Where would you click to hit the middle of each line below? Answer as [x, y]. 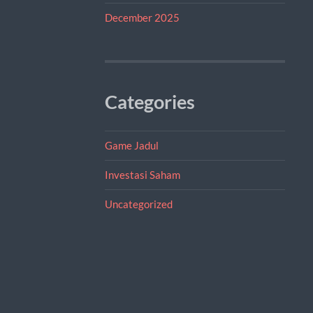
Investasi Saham [142, 174]
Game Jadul [131, 145]
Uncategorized [138, 204]
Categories [150, 102]
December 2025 [142, 17]
